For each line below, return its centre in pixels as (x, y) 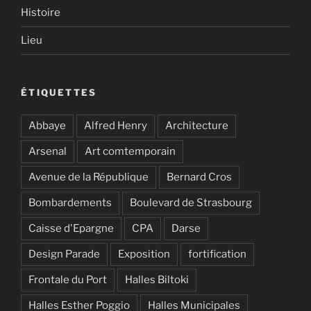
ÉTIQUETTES (59, 92)
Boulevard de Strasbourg (191, 203)
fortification (217, 254)
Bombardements (70, 203)
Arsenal (48, 152)
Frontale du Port (68, 280)
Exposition (144, 254)
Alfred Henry (116, 126)
